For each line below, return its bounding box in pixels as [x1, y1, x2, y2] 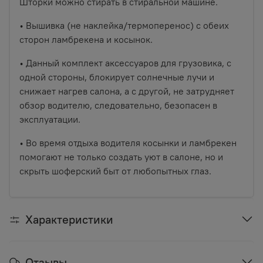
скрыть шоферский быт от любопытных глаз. [19, 164, 211, 177]
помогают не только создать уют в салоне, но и [19, 150, 223, 163]
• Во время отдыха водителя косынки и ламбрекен [19, 136, 237, 149]
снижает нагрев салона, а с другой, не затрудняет [19, 85, 234, 97]
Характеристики [25, 211, 113, 227]
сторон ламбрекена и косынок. [19, 33, 153, 45]
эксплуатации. [19, 113, 80, 125]
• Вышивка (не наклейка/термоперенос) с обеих [19, 19, 229, 31]
